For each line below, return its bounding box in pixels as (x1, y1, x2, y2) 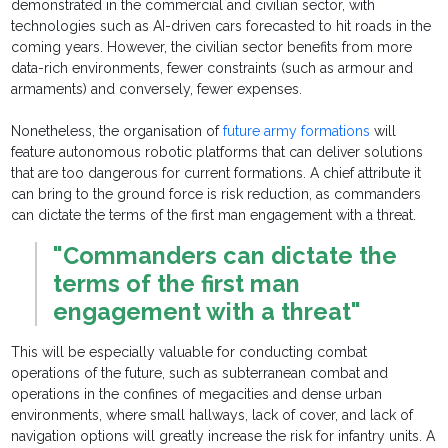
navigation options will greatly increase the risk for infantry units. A (11, 428, 436, 445)
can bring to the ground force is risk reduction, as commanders (11, 186, 422, 203)
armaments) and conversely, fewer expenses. (11, 81, 303, 98)
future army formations (223, 123, 371, 140)
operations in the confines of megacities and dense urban (11, 386, 383, 403)
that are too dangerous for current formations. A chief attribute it (11, 165, 422, 182)
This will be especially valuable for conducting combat (11, 344, 368, 361)
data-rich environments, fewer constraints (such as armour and (11, 60, 414, 77)
